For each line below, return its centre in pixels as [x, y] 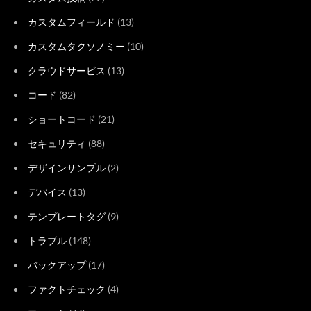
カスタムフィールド [72, 22]
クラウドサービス [67, 70]
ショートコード [62, 119]
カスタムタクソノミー [76, 46]
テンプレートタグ [67, 216]
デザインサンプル [67, 167]
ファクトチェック [67, 289]
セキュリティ [57, 143]
